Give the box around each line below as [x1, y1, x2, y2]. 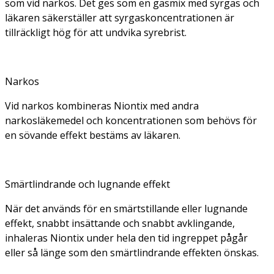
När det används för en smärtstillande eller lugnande [5, 201, 248, 215]
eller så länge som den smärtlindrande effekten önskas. [5, 245, 259, 259]
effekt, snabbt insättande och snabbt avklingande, [5, 216, 235, 230]
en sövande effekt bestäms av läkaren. [5, 128, 180, 142]
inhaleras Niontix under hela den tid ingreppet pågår [5, 231, 248, 245]
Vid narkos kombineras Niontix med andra [5, 98, 199, 113]
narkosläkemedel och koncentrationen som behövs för [5, 113, 257, 127]
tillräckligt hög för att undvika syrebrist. [5, 25, 187, 39]
